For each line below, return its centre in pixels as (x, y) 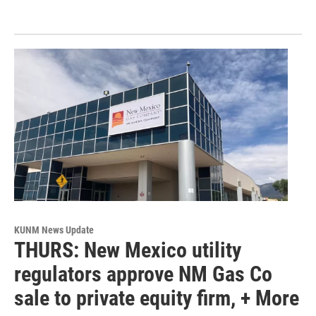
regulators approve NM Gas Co (143, 274)
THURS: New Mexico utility (128, 250)
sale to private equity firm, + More (157, 298)
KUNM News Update (54, 230)
